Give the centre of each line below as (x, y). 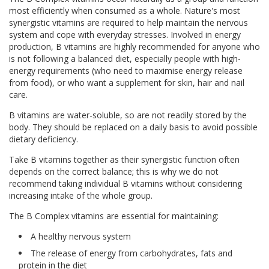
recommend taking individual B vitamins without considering (125, 183)
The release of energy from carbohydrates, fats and (131, 253)
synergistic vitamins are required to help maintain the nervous (128, 22)
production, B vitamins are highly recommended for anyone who (134, 46)
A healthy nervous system (81, 236)
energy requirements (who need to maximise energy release (126, 70)
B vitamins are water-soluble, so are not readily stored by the (128, 115)
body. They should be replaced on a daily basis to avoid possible (133, 127)
